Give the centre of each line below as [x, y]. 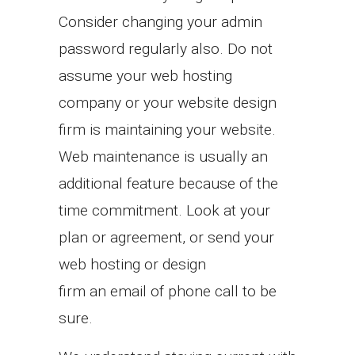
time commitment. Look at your [164, 210]
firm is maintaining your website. [167, 129]
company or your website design [168, 102]
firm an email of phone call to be [168, 291]
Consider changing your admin [160, 21]
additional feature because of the [168, 183]
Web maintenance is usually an [163, 156]
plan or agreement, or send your [166, 237]
